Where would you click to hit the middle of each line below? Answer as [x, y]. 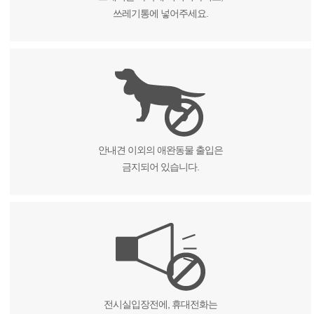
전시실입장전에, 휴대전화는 [160, 304]
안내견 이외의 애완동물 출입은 [160, 150]
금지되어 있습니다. [160, 167]
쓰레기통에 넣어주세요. [160, 13]
